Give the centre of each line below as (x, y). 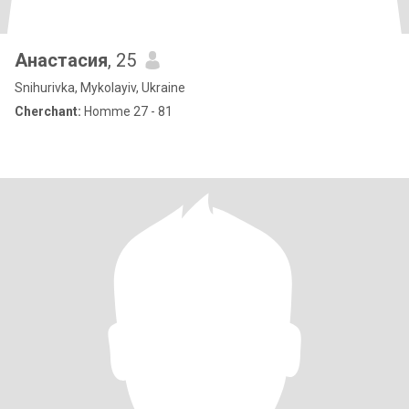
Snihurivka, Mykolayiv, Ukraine (100, 88)
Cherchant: (48, 111)
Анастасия (61, 60)
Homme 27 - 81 (127, 111)
